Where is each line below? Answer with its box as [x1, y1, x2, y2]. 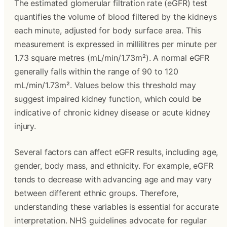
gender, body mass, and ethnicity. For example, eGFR [14, 161, 213, 171]
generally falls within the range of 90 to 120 [14, 66, 178, 77]
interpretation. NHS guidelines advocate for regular [14, 215, 207, 225]
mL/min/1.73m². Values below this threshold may [14, 80, 196, 90]
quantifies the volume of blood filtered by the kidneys [14, 12, 217, 22]
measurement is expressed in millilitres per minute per [14, 39, 217, 49]
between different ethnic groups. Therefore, [14, 188, 179, 198]
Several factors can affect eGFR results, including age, [14, 147, 218, 157]
